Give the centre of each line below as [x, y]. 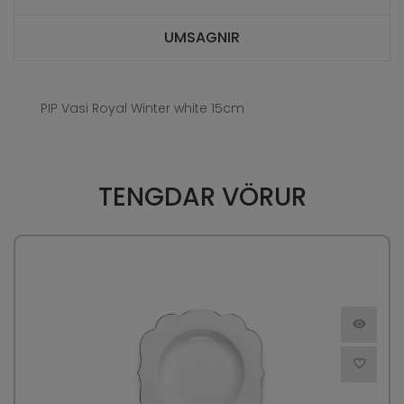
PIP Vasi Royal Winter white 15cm [142, 109]
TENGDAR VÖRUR [202, 197]
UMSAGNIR [202, 38]
